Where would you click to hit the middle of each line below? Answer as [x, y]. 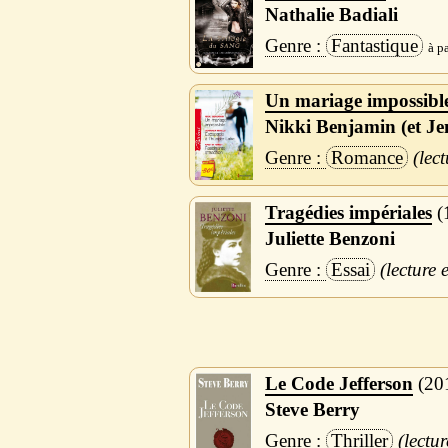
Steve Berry [312, 409]
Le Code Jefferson [338, 384]
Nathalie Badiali [331, 15]
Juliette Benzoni [329, 239]
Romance [366, 158]
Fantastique [374, 46]
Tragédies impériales [348, 213]
